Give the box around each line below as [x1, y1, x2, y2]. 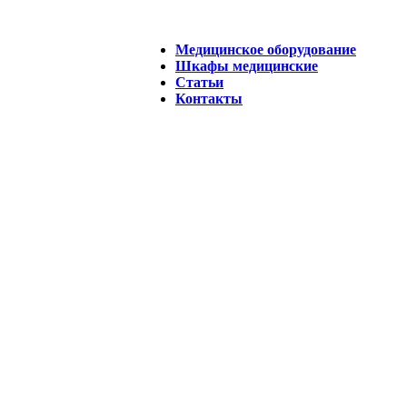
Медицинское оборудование [175, 42, 356, 57]
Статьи [175, 74, 223, 90]
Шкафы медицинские [175, 58, 318, 74]
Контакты [175, 91, 243, 106]
